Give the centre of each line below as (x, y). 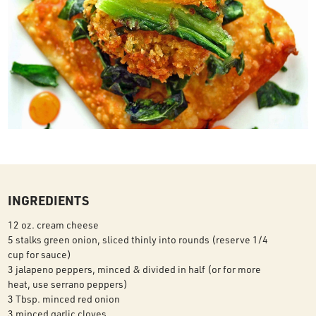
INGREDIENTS (49, 200)
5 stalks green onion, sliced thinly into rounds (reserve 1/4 (138, 239)
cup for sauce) (40, 254)
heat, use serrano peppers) (68, 284)
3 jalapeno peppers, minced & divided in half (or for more (135, 269)
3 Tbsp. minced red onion (64, 299)
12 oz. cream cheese (54, 225)
